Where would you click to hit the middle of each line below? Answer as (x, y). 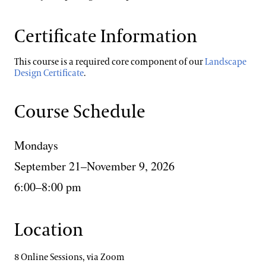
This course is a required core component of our (110, 62)
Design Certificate (49, 74)
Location (49, 231)
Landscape (226, 62)
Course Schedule (80, 113)
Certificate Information (106, 37)
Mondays (36, 145)
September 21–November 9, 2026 (94, 166)
